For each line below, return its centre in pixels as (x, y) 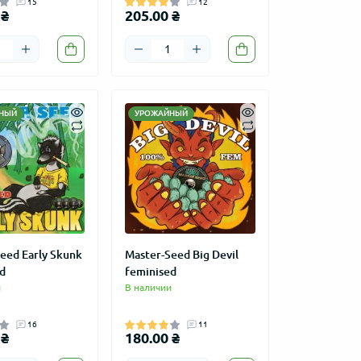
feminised (150, 272)
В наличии (148, 287)
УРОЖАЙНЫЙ (161, 113)
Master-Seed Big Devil (181, 255)
